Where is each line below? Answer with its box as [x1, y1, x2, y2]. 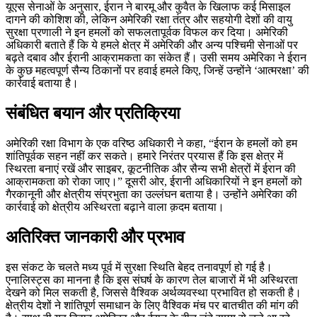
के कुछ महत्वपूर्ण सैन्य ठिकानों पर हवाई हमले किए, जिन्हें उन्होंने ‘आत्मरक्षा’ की [6, 64, 309, 77]
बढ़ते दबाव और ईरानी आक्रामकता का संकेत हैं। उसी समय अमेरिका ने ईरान [6, 52, 306, 64]
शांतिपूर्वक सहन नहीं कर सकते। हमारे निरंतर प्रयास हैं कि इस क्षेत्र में [6, 149, 283, 162]
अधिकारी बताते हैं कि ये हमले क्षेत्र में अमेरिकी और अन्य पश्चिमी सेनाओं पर [6, 39, 298, 52]
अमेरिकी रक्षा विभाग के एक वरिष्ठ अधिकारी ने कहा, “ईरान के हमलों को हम [6, 137, 297, 149]
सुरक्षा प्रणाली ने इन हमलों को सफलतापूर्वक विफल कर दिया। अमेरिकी [6, 26, 288, 39]
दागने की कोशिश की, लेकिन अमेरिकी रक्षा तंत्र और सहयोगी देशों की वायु [6, 13, 292, 26]
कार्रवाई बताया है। [6, 77, 79, 90]
